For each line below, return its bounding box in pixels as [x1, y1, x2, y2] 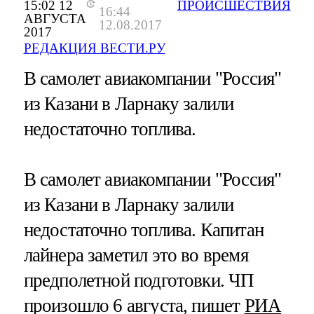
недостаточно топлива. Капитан [23, 219, 264, 240]
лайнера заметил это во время [23, 244, 248, 266]
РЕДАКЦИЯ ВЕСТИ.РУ [23, 41, 165, 56]
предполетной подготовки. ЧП [23, 269, 254, 291]
